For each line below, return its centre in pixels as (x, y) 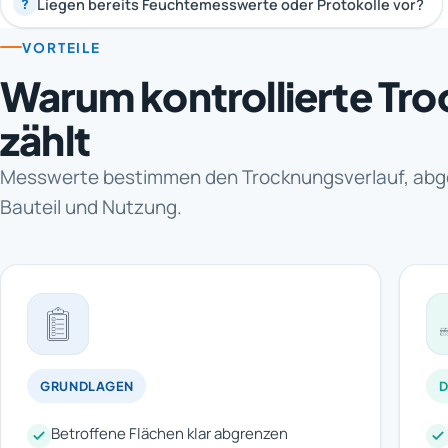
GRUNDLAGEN (87, 385)
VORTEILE (62, 47)
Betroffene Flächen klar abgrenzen (169, 433)
